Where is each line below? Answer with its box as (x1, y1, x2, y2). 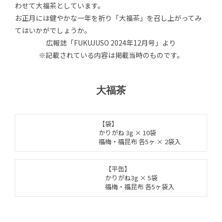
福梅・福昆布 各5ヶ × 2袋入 (98, 136, 181, 146)
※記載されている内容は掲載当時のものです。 (38, 50, 184, 60)
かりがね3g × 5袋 (105, 172, 158, 182)
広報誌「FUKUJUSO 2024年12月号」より (46, 37, 176, 48)
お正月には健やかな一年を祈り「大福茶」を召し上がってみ (15, 12, 202, 23)
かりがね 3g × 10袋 (98, 127, 156, 137)
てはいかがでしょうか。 (15, 25, 91, 35)
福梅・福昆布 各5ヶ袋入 (105, 181, 174, 191)
